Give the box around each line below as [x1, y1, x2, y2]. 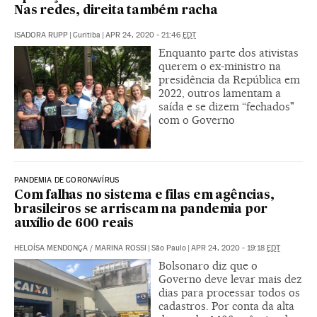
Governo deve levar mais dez [158, 272, 302, 287]
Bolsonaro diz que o [158, 259, 258, 273]
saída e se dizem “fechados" [158, 100, 294, 114]
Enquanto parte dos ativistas [158, 46, 299, 60]
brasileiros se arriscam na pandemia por [14, 204, 268, 217]
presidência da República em [158, 73, 300, 87]
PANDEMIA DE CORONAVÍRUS [14, 175, 120, 185]
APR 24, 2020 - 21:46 [105, 30, 183, 40]
